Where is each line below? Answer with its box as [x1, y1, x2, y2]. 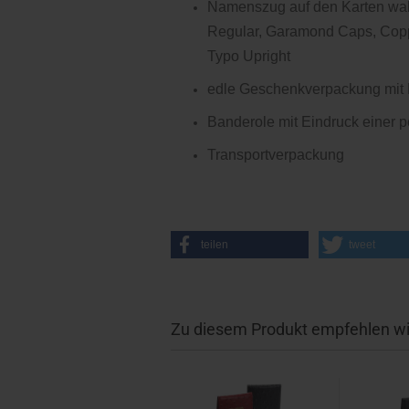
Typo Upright [207, 48, 290, 64]
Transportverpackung [207, 147, 344, 163]
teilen [201, 238, 228, 251]
